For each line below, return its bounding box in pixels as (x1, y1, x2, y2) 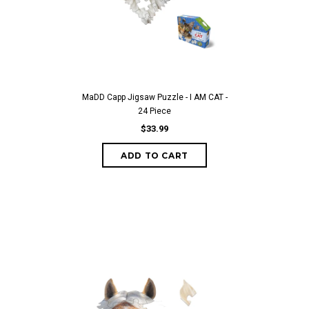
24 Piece (138, 106, 171, 116)
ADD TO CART (121, 150, 188, 161)
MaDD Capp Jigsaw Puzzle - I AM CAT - (81, 92, 228, 102)
